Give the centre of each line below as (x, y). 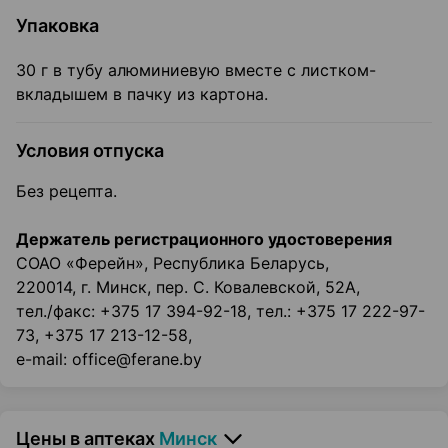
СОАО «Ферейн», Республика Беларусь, (172, 263)
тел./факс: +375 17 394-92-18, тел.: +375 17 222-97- (220, 311)
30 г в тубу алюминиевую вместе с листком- (196, 70)
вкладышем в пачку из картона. (142, 94)
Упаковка (57, 26)
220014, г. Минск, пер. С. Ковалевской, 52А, (188, 287)
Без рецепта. (66, 191)
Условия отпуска (90, 151)
